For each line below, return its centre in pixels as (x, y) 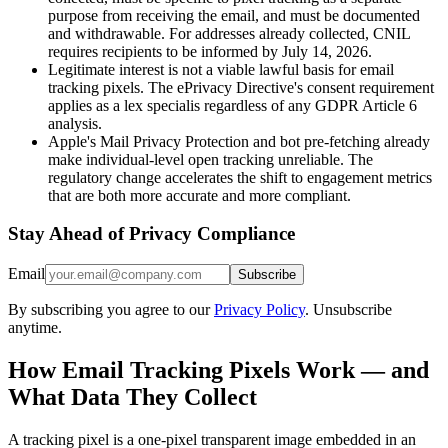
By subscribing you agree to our (109, 310)
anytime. (35, 328)
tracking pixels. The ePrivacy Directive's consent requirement (241, 87)
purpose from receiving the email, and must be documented (234, 15)
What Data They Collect (132, 396)
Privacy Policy (259, 310)
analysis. (75, 123)
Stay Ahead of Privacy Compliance (151, 234)
